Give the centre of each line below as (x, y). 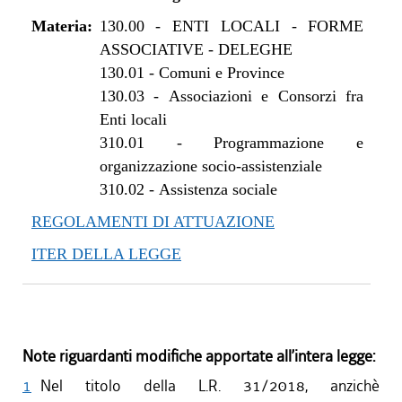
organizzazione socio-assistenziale (210, 166)
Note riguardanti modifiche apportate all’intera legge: (199, 357)
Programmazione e (289, 143)
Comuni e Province (221, 73)
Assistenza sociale (218, 189)
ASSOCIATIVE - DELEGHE (196, 49)
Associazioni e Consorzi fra (266, 96)
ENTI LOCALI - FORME (268, 26)
